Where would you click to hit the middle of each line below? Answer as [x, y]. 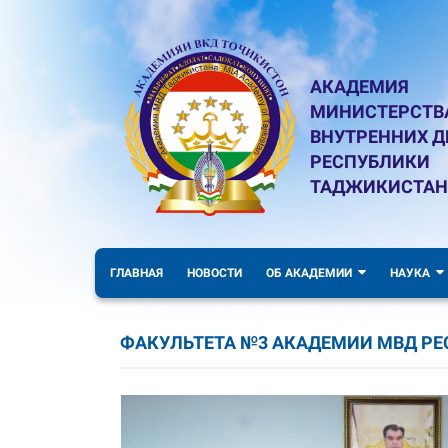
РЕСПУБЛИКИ [370, 161]
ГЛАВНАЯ [136, 273]
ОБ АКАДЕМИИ [309, 273]
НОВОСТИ [214, 273]
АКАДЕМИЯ [359, 86]
